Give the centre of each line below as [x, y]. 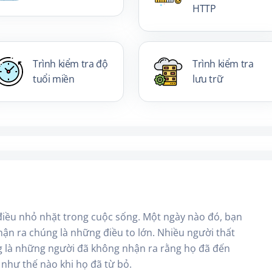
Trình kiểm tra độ [70, 64]
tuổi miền [53, 79]
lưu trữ [208, 79]
